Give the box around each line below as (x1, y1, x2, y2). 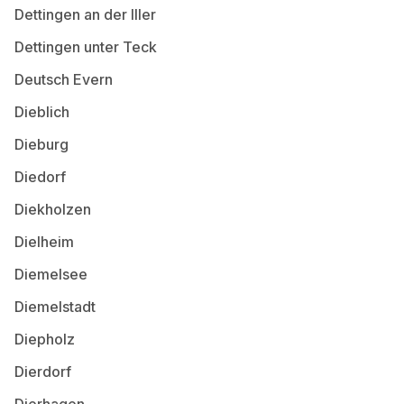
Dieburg (14, 134, 69, 153)
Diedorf (14, 167, 66, 186)
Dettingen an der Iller (14, 5, 156, 23)
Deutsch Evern (14, 69, 113, 88)
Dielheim (14, 232, 74, 251)
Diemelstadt (14, 297, 96, 316)
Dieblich (14, 102, 69, 121)
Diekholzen (14, 199, 91, 218)
